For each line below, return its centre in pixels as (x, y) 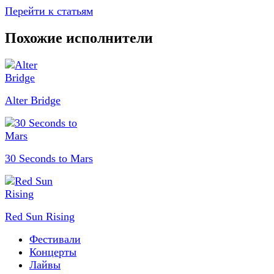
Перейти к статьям (49, 11)
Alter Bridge (33, 100)
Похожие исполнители (79, 38)
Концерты (53, 252)
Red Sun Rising (40, 216)
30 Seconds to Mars (49, 158)
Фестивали (55, 239)
